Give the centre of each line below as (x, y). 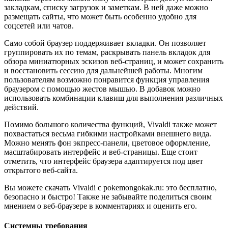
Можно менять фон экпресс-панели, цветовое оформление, (107, 142)
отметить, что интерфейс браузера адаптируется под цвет (104, 161)
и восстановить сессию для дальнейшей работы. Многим (103, 70)
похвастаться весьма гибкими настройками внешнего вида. (108, 133)
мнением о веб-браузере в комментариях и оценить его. (101, 206)
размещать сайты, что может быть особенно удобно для (100, 16)
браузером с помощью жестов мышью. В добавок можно (102, 89)
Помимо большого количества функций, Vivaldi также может (110, 124)
